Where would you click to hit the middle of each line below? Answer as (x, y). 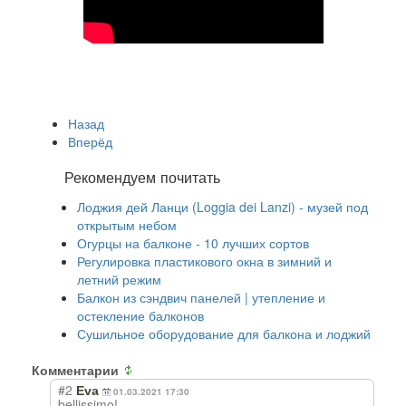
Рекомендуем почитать (142, 176)
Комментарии (77, 369)
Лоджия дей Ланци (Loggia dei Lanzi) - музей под (222, 206)
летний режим (119, 279)
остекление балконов (140, 315)
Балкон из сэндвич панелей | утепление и (201, 297)
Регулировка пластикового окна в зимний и (204, 261)
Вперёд (90, 141)
